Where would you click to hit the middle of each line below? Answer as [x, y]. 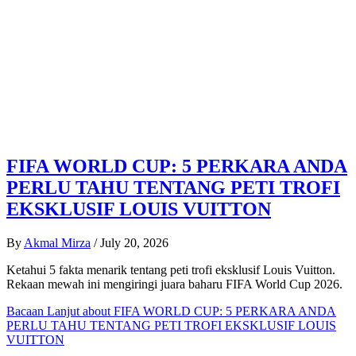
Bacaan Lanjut [43, 311]
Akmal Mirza [57, 243]
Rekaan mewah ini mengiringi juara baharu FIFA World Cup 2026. [174, 284]
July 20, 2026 [134, 243]
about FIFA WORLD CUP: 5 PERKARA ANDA [208, 311]
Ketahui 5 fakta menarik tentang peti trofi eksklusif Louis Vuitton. [171, 270]
